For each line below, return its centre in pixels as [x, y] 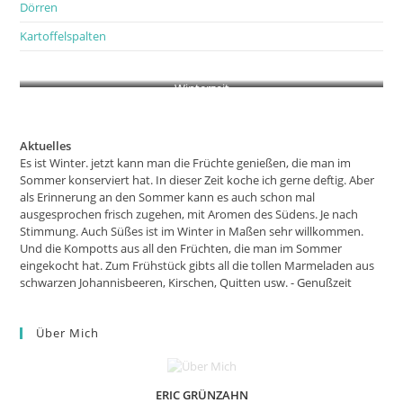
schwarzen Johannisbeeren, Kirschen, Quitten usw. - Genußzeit [186, 282]
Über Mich [68, 333]
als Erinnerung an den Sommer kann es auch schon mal [168, 197]
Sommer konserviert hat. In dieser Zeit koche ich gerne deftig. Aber [197, 180]
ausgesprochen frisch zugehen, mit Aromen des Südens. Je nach [189, 214]
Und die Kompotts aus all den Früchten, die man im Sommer [181, 248]
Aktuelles [46, 146]
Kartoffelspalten [63, 36]
